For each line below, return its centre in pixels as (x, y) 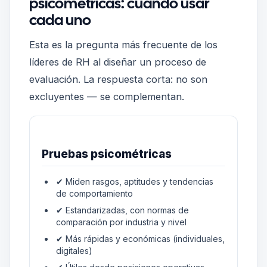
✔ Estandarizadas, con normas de (122, 210)
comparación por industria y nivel (121, 222)
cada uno (60, 20)
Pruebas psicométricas (107, 154)
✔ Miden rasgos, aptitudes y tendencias (134, 181)
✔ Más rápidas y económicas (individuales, (140, 238)
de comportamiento (94, 193)
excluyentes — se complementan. (107, 96)
